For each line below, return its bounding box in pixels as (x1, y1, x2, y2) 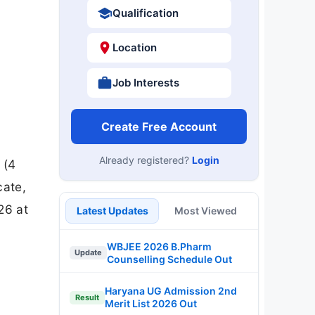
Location (112, 41, 157, 54)
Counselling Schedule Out (107, 252, 232, 265)
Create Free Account (101, 119, 217, 134)
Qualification (112, 6, 179, 20)
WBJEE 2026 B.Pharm (107, 240, 212, 252)
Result (75, 292, 99, 302)
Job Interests (112, 75, 179, 89)
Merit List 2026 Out (105, 297, 197, 309)
